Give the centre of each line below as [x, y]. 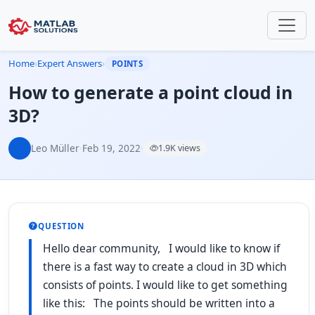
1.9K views [179, 148]
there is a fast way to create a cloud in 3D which [165, 266]
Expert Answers [70, 63]
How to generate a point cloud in [150, 92]
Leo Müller [55, 148]
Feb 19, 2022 [111, 148]
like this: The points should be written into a [159, 303]
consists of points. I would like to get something [165, 285]
